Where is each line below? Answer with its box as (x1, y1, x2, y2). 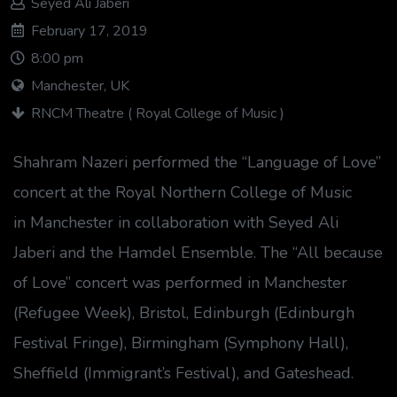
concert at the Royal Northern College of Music (13, 182, 352, 204)
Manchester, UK (31, 76, 129, 97)
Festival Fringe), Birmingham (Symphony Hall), (13, 332, 348, 354)
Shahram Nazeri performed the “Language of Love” (13, 152, 381, 174)
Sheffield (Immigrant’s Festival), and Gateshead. (13, 362, 354, 385)
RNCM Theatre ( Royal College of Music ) (31, 104, 284, 124)
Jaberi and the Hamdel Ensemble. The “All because (13, 242, 383, 264)
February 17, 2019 (31, 21, 148, 42)
